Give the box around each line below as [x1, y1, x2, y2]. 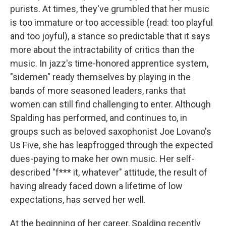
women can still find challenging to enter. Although [10, 99, 211, 110]
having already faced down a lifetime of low [10, 181, 183, 192]
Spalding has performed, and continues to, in [10, 112, 187, 124]
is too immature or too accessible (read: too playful [10, 17, 213, 28]
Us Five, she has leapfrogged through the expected [10, 140, 213, 151]
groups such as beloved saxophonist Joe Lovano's [10, 126, 211, 137]
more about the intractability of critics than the [10, 44, 195, 55]
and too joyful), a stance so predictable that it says [10, 31, 210, 42]
